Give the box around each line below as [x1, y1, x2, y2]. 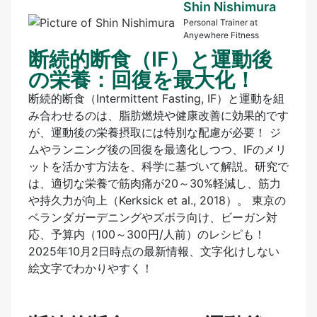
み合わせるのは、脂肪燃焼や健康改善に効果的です [28, 108, 289, 122]
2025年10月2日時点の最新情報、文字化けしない [28, 243, 279, 258]
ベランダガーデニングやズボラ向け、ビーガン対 [28, 209, 277, 224]
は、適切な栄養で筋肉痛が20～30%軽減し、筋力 [28, 175, 281, 190]
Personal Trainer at [183, 17, 258, 28]
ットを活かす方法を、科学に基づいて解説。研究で [28, 158, 289, 173]
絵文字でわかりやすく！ [28, 260, 153, 275]
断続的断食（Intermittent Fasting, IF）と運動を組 [28, 91, 284, 105]
